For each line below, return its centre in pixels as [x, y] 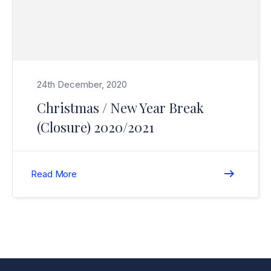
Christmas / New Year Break [120, 108]
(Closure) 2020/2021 [96, 127]
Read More [54, 174]
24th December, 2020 [82, 84]
